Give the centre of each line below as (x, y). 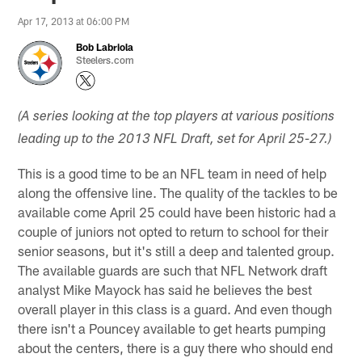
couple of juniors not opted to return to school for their (173, 231)
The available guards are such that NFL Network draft (173, 269)
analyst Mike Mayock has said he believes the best (165, 289)
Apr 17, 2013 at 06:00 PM (74, 21)
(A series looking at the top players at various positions (177, 117)
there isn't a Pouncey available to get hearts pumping (172, 328)
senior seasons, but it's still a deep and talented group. (177, 250)
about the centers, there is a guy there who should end (176, 347)
